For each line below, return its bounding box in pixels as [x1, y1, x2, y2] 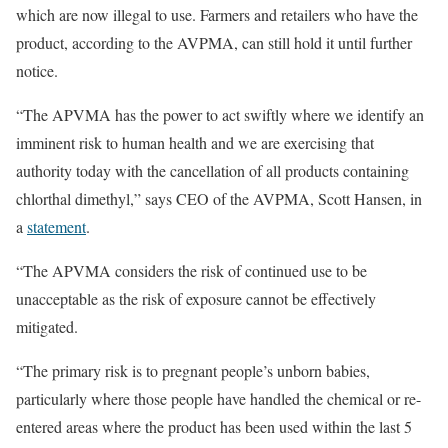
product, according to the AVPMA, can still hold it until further [16, 32, 412, 53]
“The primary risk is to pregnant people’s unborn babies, [16, 360, 370, 381]
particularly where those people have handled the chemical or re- [16, 388, 421, 409]
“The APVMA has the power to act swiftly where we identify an [16, 104, 424, 125]
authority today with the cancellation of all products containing [16, 160, 409, 181]
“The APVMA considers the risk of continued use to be [16, 260, 367, 281]
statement [27, 216, 86, 237]
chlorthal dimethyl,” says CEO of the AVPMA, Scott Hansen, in [16, 188, 422, 209]
